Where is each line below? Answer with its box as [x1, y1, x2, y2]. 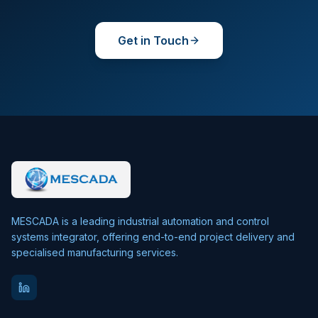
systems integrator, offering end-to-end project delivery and [11, 231, 295, 243]
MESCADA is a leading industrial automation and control [11, 215, 269, 227]
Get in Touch [118, 33, 189, 48]
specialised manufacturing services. [11, 246, 178, 258]
